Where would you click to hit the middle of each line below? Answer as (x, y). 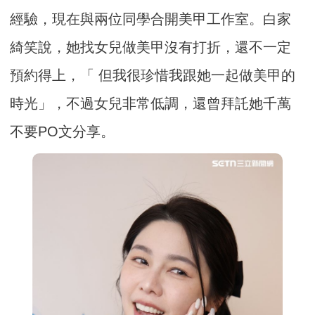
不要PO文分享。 (63, 131)
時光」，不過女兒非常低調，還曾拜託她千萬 (151, 103)
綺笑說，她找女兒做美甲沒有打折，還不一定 (151, 47)
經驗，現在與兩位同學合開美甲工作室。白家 (151, 19)
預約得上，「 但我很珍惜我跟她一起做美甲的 (153, 75)
